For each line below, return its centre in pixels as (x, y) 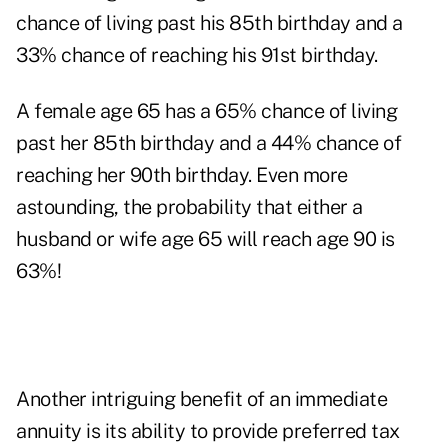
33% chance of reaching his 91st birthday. (197, 55)
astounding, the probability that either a (189, 207)
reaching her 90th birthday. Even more (182, 175)
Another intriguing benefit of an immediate (201, 399)
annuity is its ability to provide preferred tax (208, 431)
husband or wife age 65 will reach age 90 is (205, 239)
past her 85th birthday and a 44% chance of (208, 143)
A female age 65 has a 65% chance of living (206, 111)
